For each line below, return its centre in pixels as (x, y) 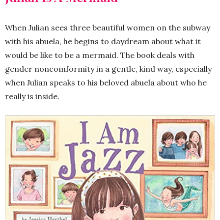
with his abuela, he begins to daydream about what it (103, 41)
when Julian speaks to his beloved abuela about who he (106, 82)
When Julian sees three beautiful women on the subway (108, 27)
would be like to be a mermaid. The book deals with (100, 55)
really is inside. (32, 96)
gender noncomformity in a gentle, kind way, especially (108, 69)
